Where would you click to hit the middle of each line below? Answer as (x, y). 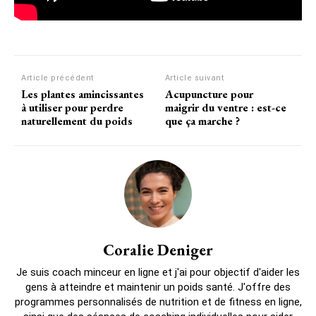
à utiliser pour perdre (72, 107)
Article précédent (58, 78)
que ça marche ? (202, 121)
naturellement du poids (77, 121)
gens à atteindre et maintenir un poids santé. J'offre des (158, 287)
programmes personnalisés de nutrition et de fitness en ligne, (158, 302)
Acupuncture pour (209, 94)
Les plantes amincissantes (83, 94)
